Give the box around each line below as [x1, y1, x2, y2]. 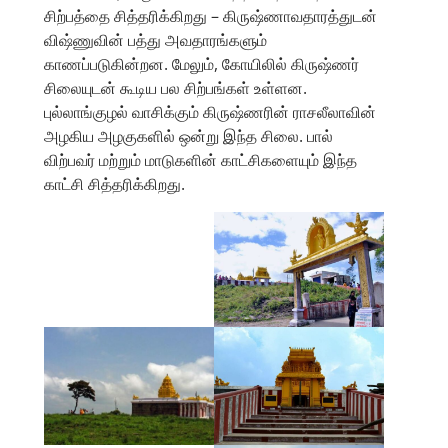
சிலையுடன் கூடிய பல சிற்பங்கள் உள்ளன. [44, 76, 307, 99]
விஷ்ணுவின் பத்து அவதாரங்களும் [44, 28, 267, 51]
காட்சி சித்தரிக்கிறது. [44, 172, 185, 195]
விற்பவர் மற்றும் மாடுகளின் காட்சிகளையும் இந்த [44, 148, 357, 171]
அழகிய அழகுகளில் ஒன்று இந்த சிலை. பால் [44, 124, 333, 147]
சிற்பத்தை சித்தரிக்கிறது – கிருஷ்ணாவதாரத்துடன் [44, 4, 377, 27]
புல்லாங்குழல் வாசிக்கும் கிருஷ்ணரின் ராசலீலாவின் [44, 100, 376, 123]
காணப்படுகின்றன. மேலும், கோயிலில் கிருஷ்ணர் [44, 52, 359, 75]
